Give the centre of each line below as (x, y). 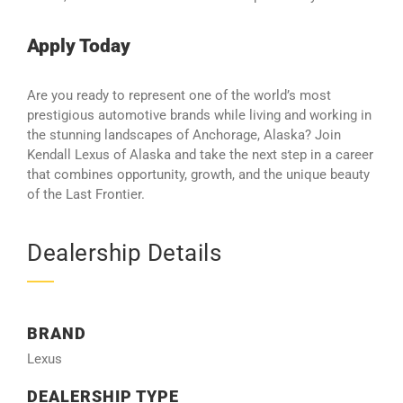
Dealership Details (124, 252)
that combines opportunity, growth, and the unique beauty (198, 175)
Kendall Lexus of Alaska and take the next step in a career (200, 155)
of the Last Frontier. (86, 194)
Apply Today (79, 45)
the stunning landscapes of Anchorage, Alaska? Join (184, 135)
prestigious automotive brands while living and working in (199, 115)
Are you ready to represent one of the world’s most (179, 95)
